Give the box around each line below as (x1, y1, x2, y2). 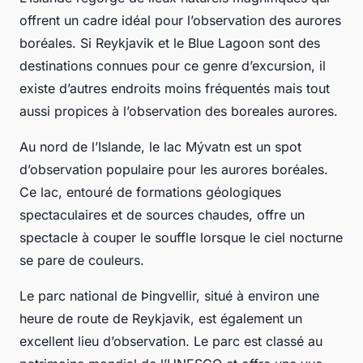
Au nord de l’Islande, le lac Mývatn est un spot (19, 138, 301, 155)
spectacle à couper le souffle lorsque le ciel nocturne (19, 228, 343, 246)
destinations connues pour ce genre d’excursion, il (19, 57, 326, 74)
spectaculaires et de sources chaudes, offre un (19, 206, 305, 223)
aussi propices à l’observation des (19, 102, 231, 119)
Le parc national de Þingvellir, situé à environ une (19, 287, 319, 304)
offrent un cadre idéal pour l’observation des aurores (19, 11, 341, 28)
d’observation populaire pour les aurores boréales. (19, 160, 328, 177)
